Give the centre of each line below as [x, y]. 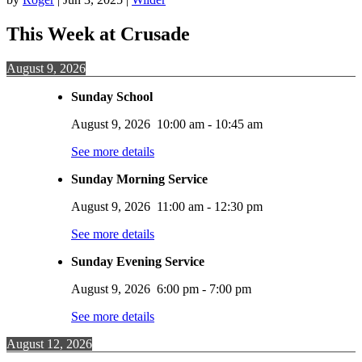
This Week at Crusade [98, 34]
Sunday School [112, 97]
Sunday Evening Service [138, 262]
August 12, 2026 [49, 344]
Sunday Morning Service [139, 179]
